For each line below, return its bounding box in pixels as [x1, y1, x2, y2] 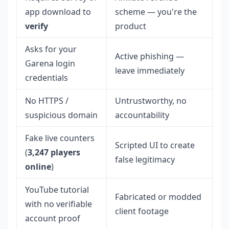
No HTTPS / [25, 95, 68, 106]
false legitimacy [115, 154, 175, 165]
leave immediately [115, 65, 185, 76]
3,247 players [28, 147, 80, 158]
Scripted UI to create [115, 140, 195, 151]
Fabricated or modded [115, 191, 201, 202]
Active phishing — [115, 51, 184, 62]
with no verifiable [25, 198, 92, 210]
